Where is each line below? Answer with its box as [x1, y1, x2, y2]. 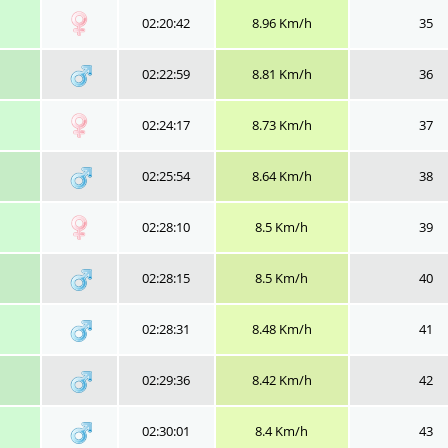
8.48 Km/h [251, 320, 312, 338]
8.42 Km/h [251, 371, 312, 389]
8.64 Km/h [251, 167, 312, 185]
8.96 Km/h [251, 14, 312, 32]
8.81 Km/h [251, 65, 312, 83]
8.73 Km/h [251, 116, 312, 134]
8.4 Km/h [255, 422, 308, 440]
